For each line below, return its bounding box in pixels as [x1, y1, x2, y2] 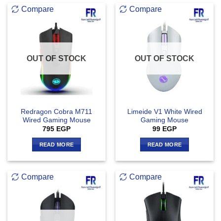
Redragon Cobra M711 [21, 108, 92, 115]
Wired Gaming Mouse [22, 116, 91, 124]
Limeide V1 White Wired [127, 108, 202, 115]
